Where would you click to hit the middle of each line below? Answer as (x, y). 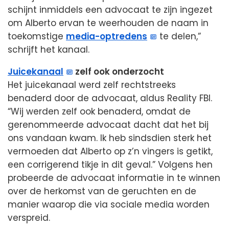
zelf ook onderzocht (119, 72)
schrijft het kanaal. (49, 50)
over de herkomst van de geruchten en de (102, 191)
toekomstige (37, 37)
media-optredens (107, 37)
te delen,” (179, 37)
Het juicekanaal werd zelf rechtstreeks (92, 85)
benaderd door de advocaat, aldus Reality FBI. (110, 98)
